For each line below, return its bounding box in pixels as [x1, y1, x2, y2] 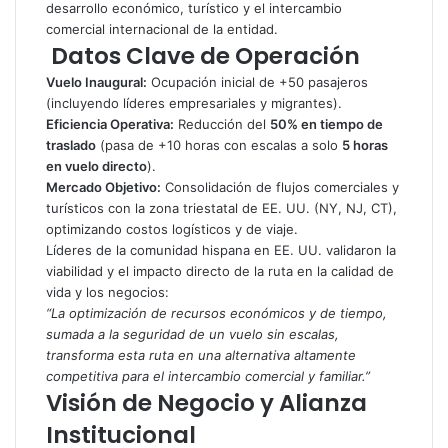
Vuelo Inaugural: [46, 74, 147, 90]
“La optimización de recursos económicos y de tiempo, [46, 305, 387, 321]
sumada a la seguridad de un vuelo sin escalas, [46, 326, 339, 342]
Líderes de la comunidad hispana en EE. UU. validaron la [46, 242, 396, 258]
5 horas [342, 137, 388, 153]
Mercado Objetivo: [46, 179, 161, 195]
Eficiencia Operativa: [46, 116, 174, 132]
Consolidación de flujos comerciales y [161, 179, 399, 195]
